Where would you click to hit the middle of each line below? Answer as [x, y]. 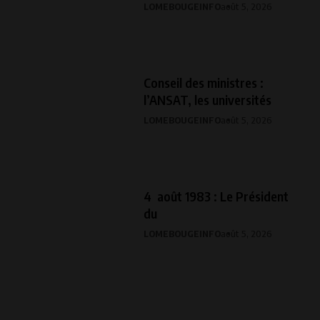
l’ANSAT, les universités [207, 99]
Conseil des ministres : [204, 82]
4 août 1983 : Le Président [216, 196]
